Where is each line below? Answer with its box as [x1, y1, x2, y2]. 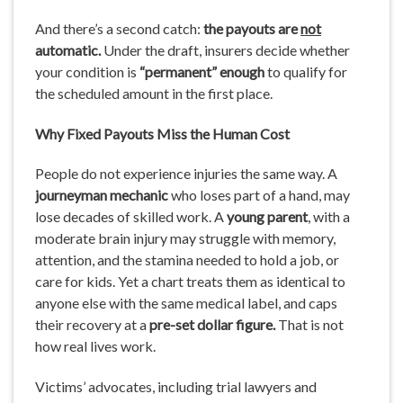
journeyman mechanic [35, 186, 171, 204]
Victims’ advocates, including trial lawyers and [35, 378, 317, 396]
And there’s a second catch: [35, 19, 203, 37]
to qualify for [267, 62, 347, 80]
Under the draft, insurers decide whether [101, 40, 350, 58]
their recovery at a [35, 316, 149, 334]
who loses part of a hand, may [171, 186, 350, 204]
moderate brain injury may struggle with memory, [35, 229, 336, 247]
